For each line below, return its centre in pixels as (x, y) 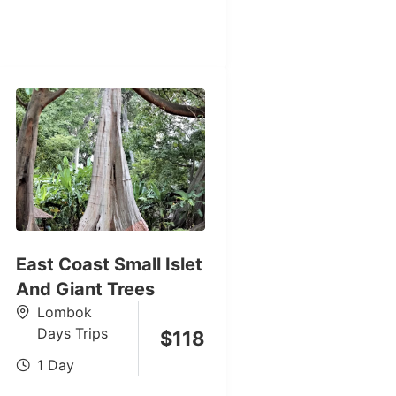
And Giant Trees (85, 289)
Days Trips (72, 333)
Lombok (64, 312)
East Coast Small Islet (109, 264)
